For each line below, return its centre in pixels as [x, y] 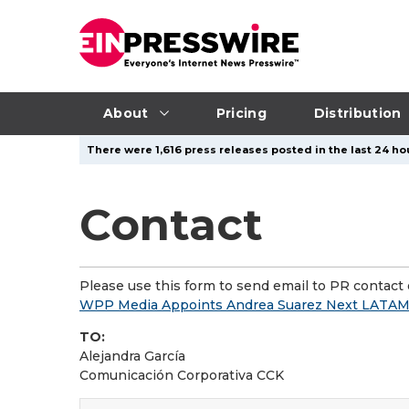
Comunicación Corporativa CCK [182, 375]
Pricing [241, 113]
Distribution [357, 113]
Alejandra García [132, 356]
